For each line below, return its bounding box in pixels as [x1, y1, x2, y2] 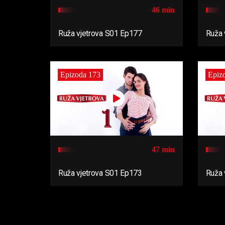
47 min [151, 145, 175, 154]
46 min [151, 6, 175, 15]
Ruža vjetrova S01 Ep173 [58, 168, 142, 178]
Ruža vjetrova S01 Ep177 [58, 29, 142, 39]
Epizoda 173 [60, 70, 100, 79]
